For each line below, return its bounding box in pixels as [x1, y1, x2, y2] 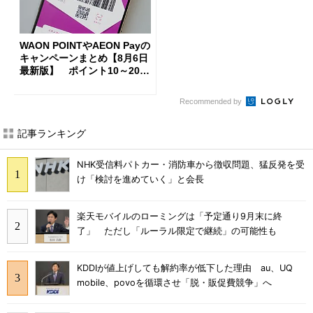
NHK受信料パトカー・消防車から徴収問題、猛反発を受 [77, 159, 305, 170]
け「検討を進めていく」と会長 [77, 174, 204, 185]
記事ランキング [17, 126, 86, 139]
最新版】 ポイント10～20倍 [20, 65, 150, 77]
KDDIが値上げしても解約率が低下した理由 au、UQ [77, 262, 293, 273]
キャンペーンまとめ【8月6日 [20, 52, 148, 64]
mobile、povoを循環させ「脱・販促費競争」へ [77, 277, 272, 288]
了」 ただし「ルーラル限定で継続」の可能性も [77, 226, 277, 237]
